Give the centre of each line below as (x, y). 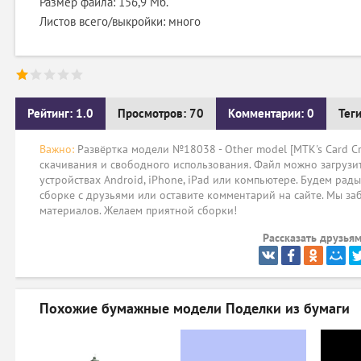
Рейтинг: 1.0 (60, 114)
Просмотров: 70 (161, 114)
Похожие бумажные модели (131, 309)
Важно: (57, 149)
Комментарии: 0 (271, 114)
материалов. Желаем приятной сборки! (138, 211)
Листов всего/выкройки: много (120, 22)
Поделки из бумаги (286, 309)
